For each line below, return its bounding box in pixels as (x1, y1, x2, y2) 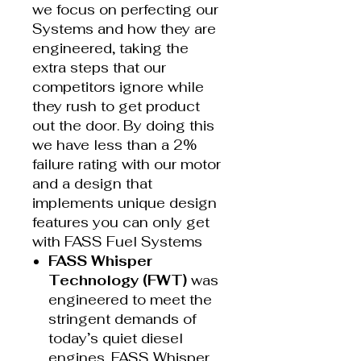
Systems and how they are (32, 19, 216, 38)
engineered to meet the (48, 290, 212, 309)
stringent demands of (48, 309, 201, 328)
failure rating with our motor (32, 155, 221, 173)
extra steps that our (32, 58, 166, 77)
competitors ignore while (32, 77, 204, 96)
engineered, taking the (32, 39, 189, 57)
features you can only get (32, 213, 210, 231)
